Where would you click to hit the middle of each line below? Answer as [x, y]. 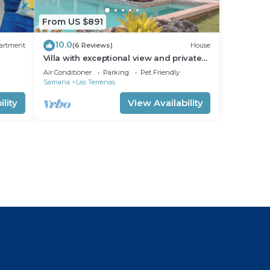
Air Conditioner [67, 72]
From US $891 [72, 22]
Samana [56, 82]
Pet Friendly [160, 72]
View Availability [165, 102]
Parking [116, 72]
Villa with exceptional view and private [122, 58]
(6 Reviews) [92, 46]
